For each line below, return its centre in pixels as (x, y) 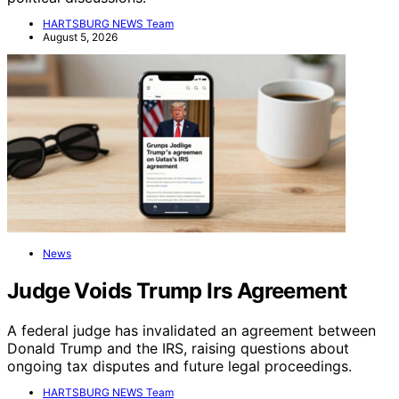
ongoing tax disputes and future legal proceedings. (179, 366)
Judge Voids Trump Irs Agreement (177, 291)
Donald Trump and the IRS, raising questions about (178, 349)
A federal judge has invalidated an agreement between (191, 331)
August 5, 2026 (80, 37)
